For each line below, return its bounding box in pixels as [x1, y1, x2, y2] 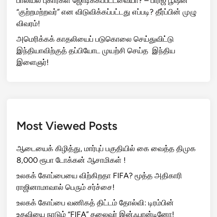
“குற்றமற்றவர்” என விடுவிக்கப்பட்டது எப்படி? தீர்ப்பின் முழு [16, 7, 197, 16]
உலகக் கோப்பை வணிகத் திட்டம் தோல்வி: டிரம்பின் [16, 198, 174, 207]
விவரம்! [16, 18, 40, 28]
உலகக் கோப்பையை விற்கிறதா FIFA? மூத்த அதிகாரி [16, 170, 182, 180]
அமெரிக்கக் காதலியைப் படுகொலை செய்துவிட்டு [16, 34, 174, 44]
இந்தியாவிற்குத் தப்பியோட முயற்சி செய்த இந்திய [16, 46, 175, 55]
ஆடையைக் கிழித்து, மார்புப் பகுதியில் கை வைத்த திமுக [16, 143, 196, 153]
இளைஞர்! [16, 57, 49, 67]
